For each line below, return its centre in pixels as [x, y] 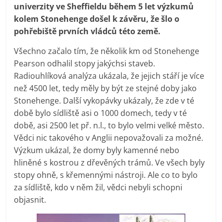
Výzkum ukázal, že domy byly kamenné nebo [97, 150]
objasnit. [30, 199]
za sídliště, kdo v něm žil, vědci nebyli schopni [98, 187]
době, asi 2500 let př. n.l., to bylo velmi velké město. [109, 125]
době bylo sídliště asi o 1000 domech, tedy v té [101, 113]
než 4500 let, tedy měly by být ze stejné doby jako [106, 88]
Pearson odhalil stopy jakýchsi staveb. [85, 63]
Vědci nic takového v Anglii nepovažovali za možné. [109, 138]
